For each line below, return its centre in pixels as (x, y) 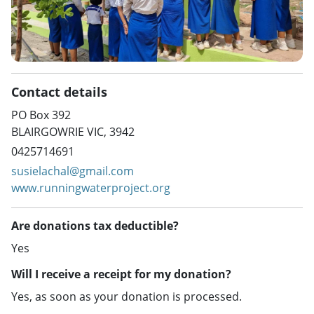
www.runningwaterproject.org (91, 188)
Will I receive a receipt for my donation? (121, 274)
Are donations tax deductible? (95, 226)
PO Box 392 (41, 115)
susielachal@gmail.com (73, 171)
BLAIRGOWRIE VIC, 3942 (73, 132)
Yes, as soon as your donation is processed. (127, 297)
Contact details (59, 92)
